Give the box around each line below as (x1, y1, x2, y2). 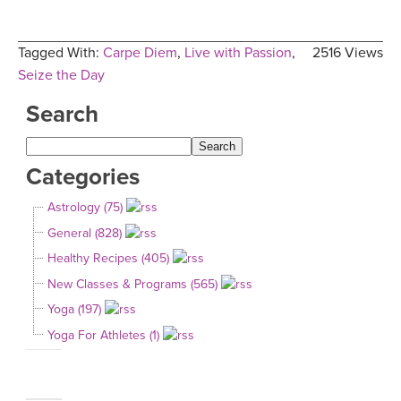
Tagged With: (18, 44, 103, 63)
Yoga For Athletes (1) (47, 327, 159, 343)
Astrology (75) (47, 200, 123, 216)
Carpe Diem (103, 44, 177, 63)
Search (26, 100, 98, 129)
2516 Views (312, 44, 383, 63)
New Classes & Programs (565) (47, 276, 218, 292)
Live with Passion (184, 44, 292, 63)
